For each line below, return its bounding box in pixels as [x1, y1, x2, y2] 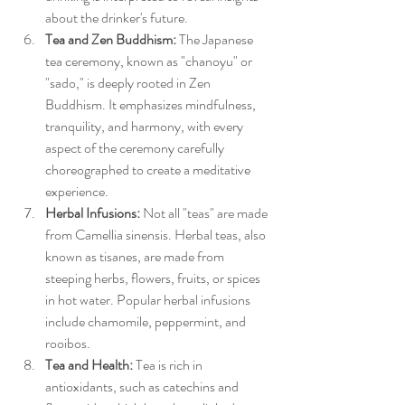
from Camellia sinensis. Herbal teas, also [45, 224, 268, 246]
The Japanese [176, 29, 256, 51]
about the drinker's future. [45, 7, 188, 29]
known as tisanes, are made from [45, 246, 227, 268]
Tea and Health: [45, 354, 133, 376]
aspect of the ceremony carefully [45, 137, 227, 159]
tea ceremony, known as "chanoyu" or [45, 51, 255, 72]
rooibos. [45, 333, 90, 354]
